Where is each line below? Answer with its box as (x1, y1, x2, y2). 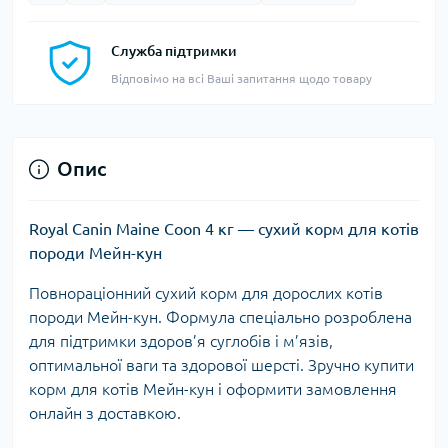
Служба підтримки (111, 43, 237, 60)
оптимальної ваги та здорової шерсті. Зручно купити (29, 356, 414, 375)
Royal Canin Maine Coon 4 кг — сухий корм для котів (29, 220, 419, 239)
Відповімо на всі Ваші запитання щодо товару (111, 72, 372, 86)
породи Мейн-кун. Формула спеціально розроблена (29, 308, 412, 327)
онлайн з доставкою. (29, 404, 181, 423)
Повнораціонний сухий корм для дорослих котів (29, 284, 383, 303)
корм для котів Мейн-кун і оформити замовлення (29, 380, 397, 399)
